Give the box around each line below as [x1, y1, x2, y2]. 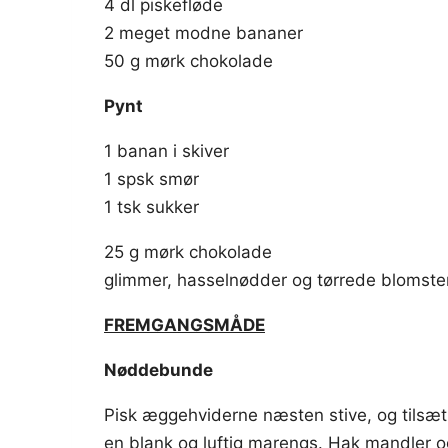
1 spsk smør [104, 169, 199, 189]
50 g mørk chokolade [104, 51, 273, 71]
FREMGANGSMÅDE [104, 315, 265, 335]
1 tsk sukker [104, 197, 199, 217]
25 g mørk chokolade [104, 242, 272, 262]
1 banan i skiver [104, 141, 229, 161]
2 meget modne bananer [104, 23, 303, 43]
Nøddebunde [104, 360, 213, 380]
